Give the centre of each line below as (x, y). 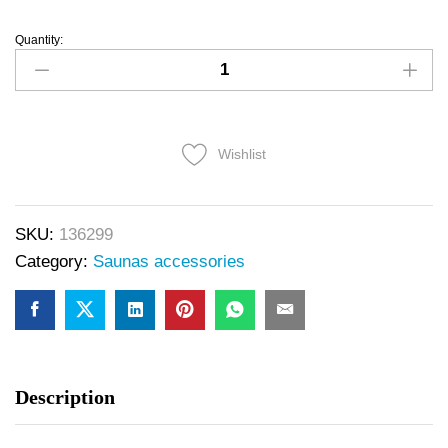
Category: (54, 261)
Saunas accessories (169, 261)
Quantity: (39, 40)
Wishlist (242, 154)
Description (65, 396)
